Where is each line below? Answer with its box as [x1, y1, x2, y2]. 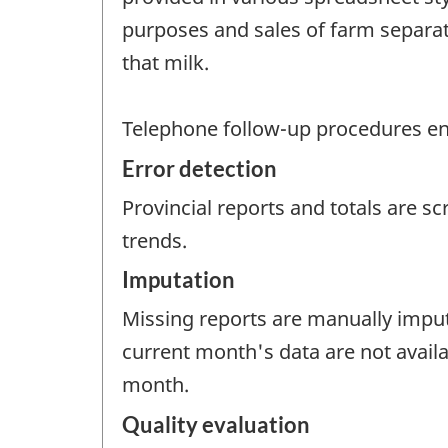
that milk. [122, 49, 209, 77]
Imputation [122, 266, 235, 294]
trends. [122, 226, 187, 254]
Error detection [122, 154, 277, 182]
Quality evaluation [122, 410, 310, 438]
